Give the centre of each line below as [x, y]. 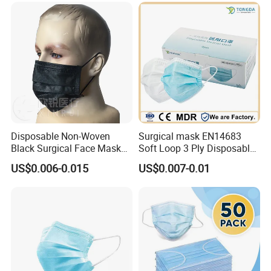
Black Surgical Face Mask [66, 149]
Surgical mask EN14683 [190, 136]
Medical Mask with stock [191, 161]
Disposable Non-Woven [61, 136]
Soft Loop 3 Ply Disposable [196, 149]
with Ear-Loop [41, 161]
